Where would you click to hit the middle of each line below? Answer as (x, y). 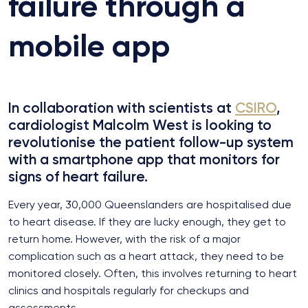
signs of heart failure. (78, 177)
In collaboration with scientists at (122, 108)
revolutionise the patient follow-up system (151, 142)
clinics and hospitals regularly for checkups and (129, 291)
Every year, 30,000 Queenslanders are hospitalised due (150, 205)
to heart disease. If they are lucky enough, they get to (147, 222)
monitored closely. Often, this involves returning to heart (153, 274)
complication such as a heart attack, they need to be (146, 256)
